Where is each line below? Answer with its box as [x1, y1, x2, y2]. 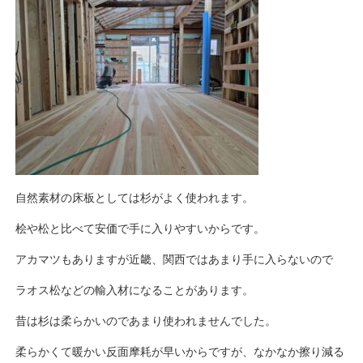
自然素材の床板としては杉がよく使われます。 [15, 191, 254, 205]
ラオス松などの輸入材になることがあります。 [15, 284, 254, 297]
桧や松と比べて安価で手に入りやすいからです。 [15, 222, 266, 236]
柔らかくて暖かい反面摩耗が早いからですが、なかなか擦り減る [15, 345, 345, 359]
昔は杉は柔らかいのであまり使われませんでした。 [15, 314, 277, 328]
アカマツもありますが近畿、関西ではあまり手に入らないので [15, 253, 334, 267]
